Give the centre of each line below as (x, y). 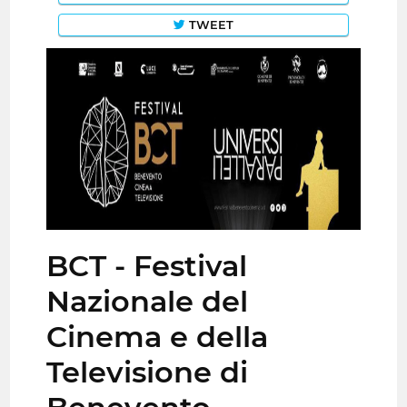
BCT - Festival (147, 266)
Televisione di (148, 372)
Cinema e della (158, 337)
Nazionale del (148, 302)
